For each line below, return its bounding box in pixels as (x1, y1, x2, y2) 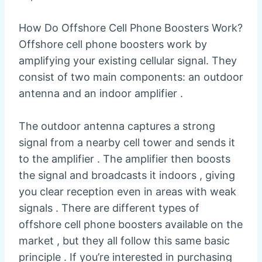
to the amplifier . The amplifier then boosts (19, 153, 230, 166)
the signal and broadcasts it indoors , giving (19, 169, 235, 182)
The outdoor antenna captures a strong (19, 120, 215, 133)
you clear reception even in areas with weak (19, 185, 236, 198)
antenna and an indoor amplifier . (19, 87, 183, 100)
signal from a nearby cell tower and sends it (19, 136, 235, 149)
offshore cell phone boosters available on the (19, 218, 243, 231)
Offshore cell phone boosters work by (19, 38, 207, 51)
